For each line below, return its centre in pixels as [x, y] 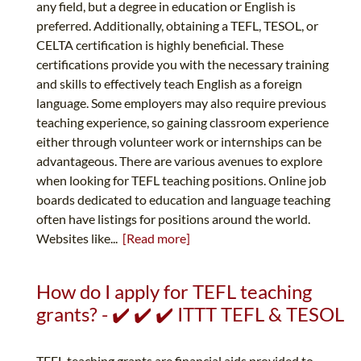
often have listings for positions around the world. [173, 219]
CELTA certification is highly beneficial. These [160, 45]
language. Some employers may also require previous [181, 103]
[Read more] [156, 239]
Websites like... [79, 239]
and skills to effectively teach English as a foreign [169, 84]
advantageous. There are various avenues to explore [179, 161]
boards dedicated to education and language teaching [183, 200]
